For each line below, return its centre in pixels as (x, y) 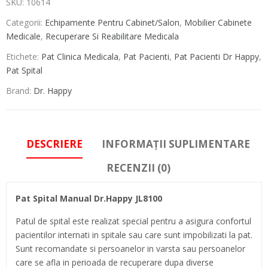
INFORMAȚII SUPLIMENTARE (176, 144)
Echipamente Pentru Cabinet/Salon (112, 22)
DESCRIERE (54, 144)
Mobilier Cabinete (218, 22)
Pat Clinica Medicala (80, 57)
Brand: (20, 91)
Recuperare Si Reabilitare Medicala (112, 36)
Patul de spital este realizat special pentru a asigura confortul (133, 221)
